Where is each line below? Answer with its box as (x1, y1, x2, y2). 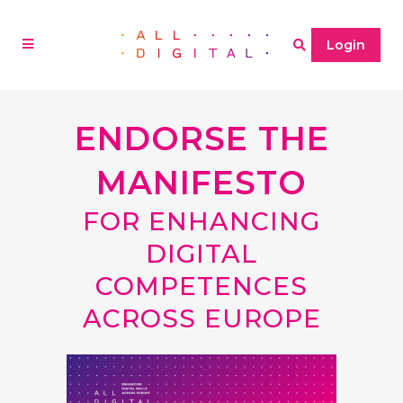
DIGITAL (146, 238, 257, 269)
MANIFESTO (96, 163, 307, 202)
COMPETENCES (95, 271, 308, 301)
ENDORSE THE (74, 119, 329, 158)
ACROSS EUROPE (82, 303, 321, 334)
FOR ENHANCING (83, 206, 320, 237)
